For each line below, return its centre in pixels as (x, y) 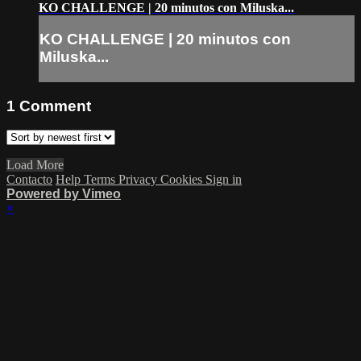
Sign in (224, 180)
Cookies (183, 180)
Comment (55, 106)
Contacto (29, 180)
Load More (35, 165)
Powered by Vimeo (64, 194)
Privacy (139, 180)
